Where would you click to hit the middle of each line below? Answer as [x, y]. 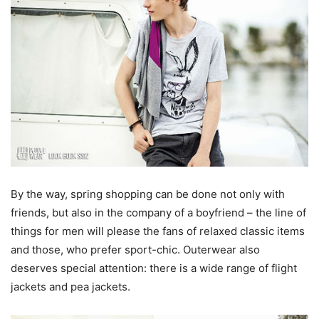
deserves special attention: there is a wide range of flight [154, 268]
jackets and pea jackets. [70, 286]
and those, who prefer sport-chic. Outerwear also [135, 249]
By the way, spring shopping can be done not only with [148, 194]
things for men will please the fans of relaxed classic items [158, 231]
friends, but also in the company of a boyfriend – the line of [158, 212]
